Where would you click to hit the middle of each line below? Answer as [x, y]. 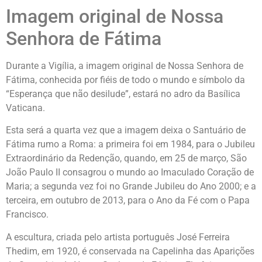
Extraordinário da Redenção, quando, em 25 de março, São [126, 158]
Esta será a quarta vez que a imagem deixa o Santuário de [126, 130]
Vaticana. [25, 108]
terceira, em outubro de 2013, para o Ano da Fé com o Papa [128, 201]
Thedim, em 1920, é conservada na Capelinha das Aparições [130, 251]
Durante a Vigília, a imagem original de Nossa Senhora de [125, 66]
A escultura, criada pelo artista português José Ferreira [118, 237]
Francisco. [27, 215]
